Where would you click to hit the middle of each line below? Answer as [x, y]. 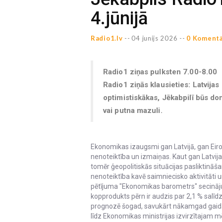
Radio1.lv [107, 38]
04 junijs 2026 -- [158, 38]
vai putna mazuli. [133, 110]
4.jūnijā [119, 18]
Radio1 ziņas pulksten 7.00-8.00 [160, 72]
